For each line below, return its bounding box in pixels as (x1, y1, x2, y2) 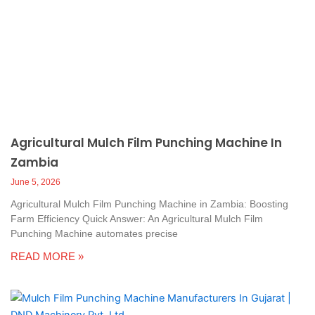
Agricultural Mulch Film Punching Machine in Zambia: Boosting (11, 198, 288, 210)
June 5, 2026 (11, 177, 60, 188)
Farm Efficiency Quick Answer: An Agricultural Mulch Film (11, 213, 263, 225)
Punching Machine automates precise (11, 228, 178, 240)
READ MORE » (11, 250, 84, 263)
